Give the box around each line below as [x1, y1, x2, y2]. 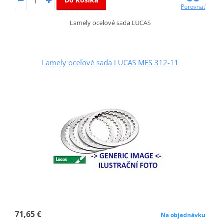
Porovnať [181, 2, 206, 11]
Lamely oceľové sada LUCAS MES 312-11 [41, 57, 179, 67]
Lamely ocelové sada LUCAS [69, 18, 151, 27]
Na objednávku [161, 210, 206, 219]
